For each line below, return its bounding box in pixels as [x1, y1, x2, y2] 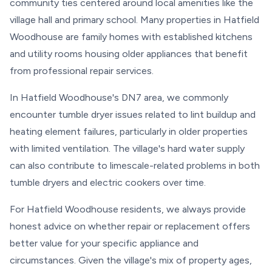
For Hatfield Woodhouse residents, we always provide [10, 203, 246, 215]
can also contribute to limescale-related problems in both [10, 160, 260, 171]
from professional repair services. [10, 65, 154, 76]
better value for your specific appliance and [10, 237, 199, 249]
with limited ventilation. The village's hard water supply [10, 143, 245, 154]
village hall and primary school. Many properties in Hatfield [10, 14, 259, 25]
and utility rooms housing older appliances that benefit [10, 48, 248, 59]
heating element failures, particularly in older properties [10, 126, 248, 137]
